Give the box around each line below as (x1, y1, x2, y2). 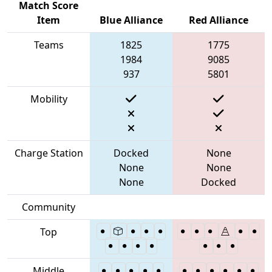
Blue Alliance (100, 13, 163, 27)
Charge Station (14, 146, 83, 160)
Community (22, 200, 75, 214)
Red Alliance (189, 13, 248, 27)
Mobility (30, 92, 67, 106)
